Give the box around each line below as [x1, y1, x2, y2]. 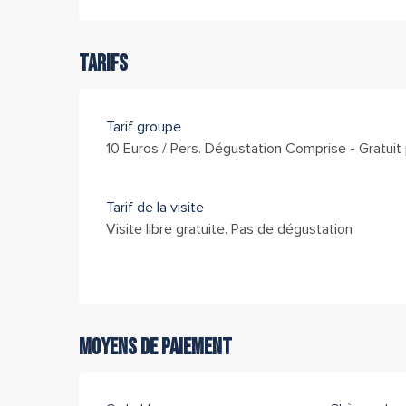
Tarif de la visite [106, 199, 205, 215]
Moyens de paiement [79, 333, 233, 362]
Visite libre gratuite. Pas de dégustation [106, 221, 353, 237]
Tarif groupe [106, 119, 182, 134]
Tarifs [79, 49, 129, 78]
